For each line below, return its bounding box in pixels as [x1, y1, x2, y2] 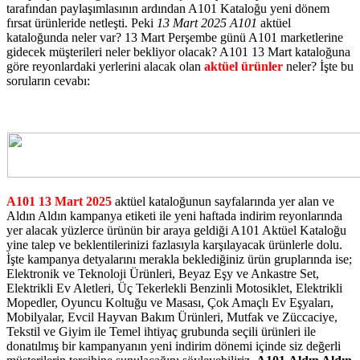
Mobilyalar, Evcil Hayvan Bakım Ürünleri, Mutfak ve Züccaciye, [6, 310, 337, 325]
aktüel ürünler [204, 59, 283, 74]
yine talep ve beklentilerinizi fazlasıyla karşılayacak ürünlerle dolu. [6, 238, 342, 252]
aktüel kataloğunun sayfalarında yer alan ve [112, 194, 334, 209]
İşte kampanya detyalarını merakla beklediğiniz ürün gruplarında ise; [6, 252, 352, 267]
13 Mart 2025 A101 [157, 16, 257, 31]
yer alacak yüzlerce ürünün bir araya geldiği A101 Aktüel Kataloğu [6, 223, 346, 238]
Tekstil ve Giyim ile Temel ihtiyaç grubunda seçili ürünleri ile [6, 325, 316, 339]
